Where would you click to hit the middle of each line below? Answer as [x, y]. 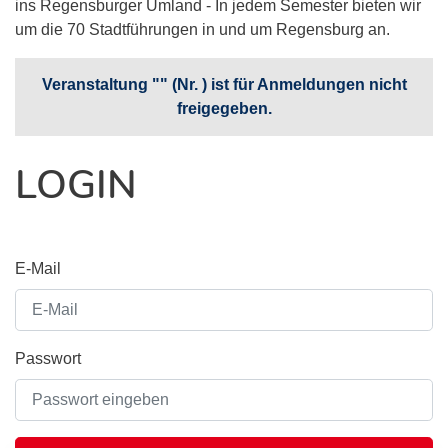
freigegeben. [224, 108]
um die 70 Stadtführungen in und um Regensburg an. [204, 29]
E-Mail [38, 268]
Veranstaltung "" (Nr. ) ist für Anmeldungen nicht [224, 84]
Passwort [48, 358]
